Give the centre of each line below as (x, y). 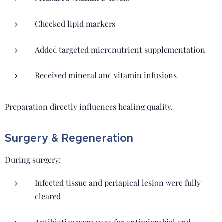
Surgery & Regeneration (69, 138)
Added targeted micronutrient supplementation (120, 49)
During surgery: (33, 159)
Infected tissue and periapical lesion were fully (118, 183)
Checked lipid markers (75, 24)
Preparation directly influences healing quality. (89, 106)
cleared (48, 196)
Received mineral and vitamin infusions (106, 75)
